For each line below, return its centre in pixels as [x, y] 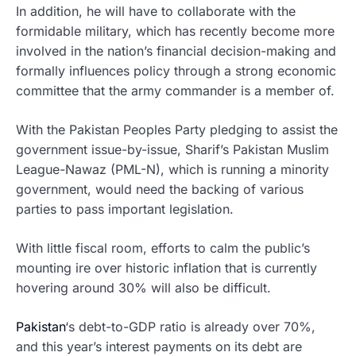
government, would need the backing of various [160, 190]
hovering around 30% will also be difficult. [143, 288]
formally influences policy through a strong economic [176, 71]
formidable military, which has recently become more [175, 31]
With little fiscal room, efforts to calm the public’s [163, 248]
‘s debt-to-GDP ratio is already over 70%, [190, 327]
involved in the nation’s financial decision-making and [176, 51]
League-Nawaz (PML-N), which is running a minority [172, 170]
